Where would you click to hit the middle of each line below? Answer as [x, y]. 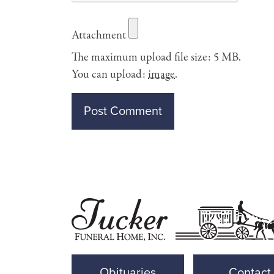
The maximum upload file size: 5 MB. [156, 57]
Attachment [99, 35]
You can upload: [110, 75]
